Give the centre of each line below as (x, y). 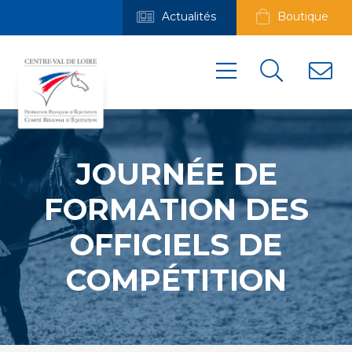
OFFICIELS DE (176, 244)
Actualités (187, 16)
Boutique (301, 16)
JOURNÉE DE (176, 174)
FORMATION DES (176, 209)
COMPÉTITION (176, 280)
